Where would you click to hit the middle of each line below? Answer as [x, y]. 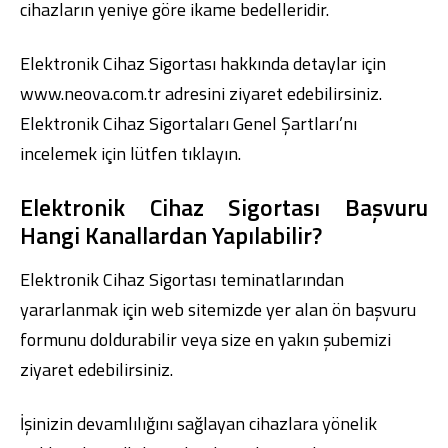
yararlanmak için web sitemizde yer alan [176, 310]
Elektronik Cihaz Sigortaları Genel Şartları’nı [188, 124]
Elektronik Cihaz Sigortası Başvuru [224, 207]
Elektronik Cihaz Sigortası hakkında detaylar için [203, 64]
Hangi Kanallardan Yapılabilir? [171, 235]
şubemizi [357, 340]
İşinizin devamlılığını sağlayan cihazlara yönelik [198, 424]
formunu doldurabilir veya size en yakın [171, 340]
